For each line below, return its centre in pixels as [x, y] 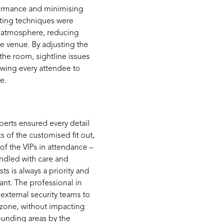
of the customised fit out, [50, 136]
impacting [67, 207]
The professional [44, 183]
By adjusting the [60, 45]
